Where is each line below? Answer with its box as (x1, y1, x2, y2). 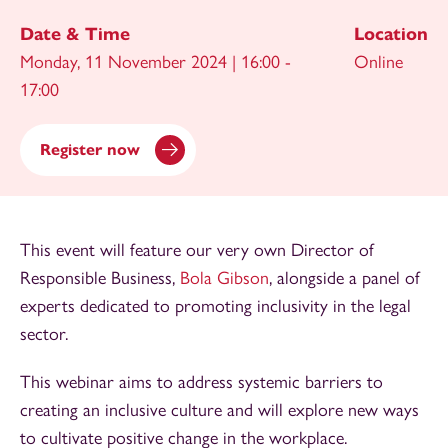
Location (354, 22, 428, 45)
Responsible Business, (20, 266, 180, 289)
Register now (40, 139, 140, 159)
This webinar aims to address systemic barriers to (20, 370, 383, 393)
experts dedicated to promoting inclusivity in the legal (20, 294, 411, 317)
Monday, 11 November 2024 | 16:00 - (20, 50, 291, 73)
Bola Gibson (180, 266, 269, 289)
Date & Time (20, 22, 130, 45)
